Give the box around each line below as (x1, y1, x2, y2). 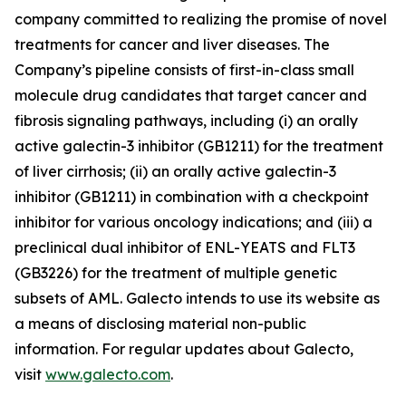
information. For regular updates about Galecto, (14, 340, 353, 358)
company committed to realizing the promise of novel (14, 10, 387, 28)
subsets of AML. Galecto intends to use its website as (14, 289, 380, 307)
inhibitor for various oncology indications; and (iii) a (14, 213, 372, 231)
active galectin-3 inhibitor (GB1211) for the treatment (14, 137, 383, 155)
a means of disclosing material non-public (14, 314, 306, 333)
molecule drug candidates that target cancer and (14, 86, 367, 104)
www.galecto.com (45, 365, 170, 383)
